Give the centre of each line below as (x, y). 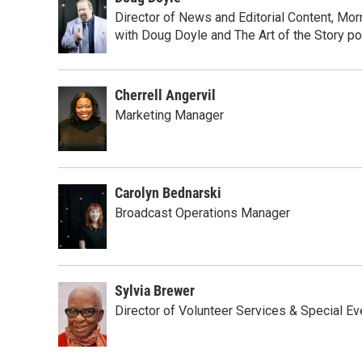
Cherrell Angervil (165, 95)
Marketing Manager (169, 115)
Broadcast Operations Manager (202, 213)
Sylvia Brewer (155, 290)
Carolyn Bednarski (168, 193)
